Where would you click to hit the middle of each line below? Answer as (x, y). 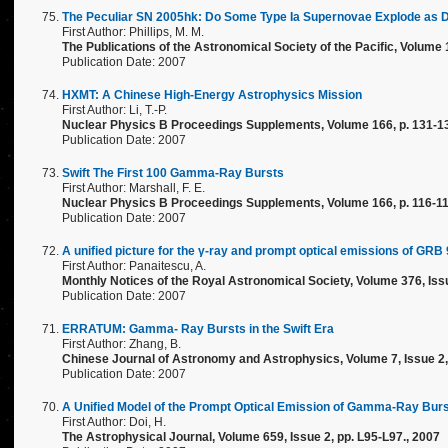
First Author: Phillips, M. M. (133, 32)
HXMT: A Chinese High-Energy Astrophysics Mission (212, 95)
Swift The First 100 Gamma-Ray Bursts (173, 173)
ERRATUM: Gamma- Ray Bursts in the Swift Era (198, 329)
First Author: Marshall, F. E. (133, 188)
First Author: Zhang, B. (121, 344)
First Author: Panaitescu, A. (134, 266)
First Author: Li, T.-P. (114, 110)
